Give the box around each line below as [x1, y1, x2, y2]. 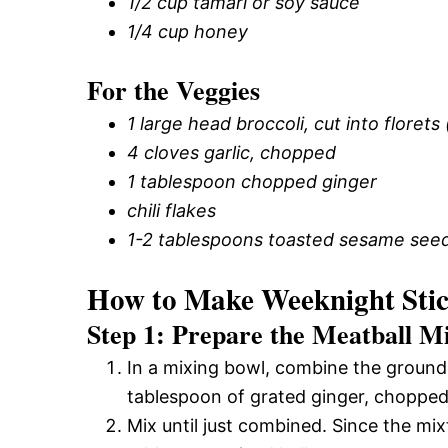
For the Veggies [87, 70, 260, 109]
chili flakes [127, 199, 216, 221]
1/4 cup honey [127, 20, 248, 42]
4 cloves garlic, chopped [127, 141, 336, 163]
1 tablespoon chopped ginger [127, 170, 377, 192]
